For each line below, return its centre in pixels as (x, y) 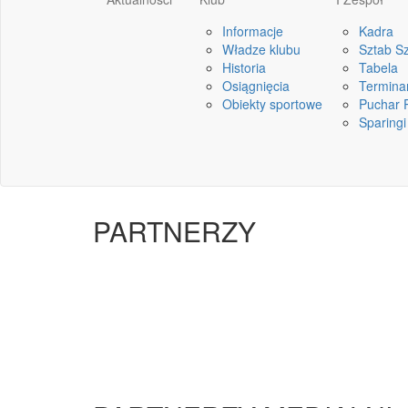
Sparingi (382, 122)
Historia (244, 67)
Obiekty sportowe (272, 104)
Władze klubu (261, 49)
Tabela (378, 67)
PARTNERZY (174, 231)
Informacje (253, 31)
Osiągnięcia (256, 86)
